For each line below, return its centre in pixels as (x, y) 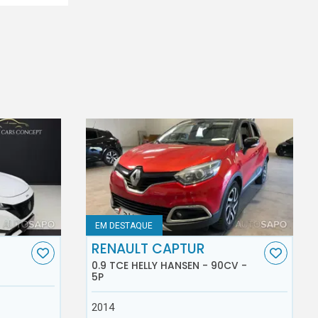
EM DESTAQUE (124, 225)
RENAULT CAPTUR (149, 249)
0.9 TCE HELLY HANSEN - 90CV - (170, 265)
